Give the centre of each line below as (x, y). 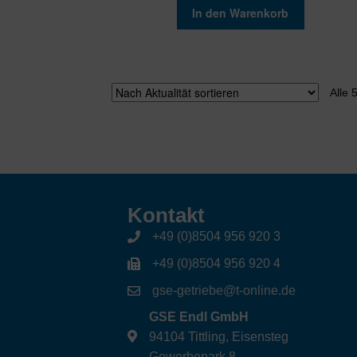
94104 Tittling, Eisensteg (219, 336)
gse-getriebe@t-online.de (224, 290)
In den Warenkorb (241, 12)
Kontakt (167, 215)
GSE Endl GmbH (199, 316)
